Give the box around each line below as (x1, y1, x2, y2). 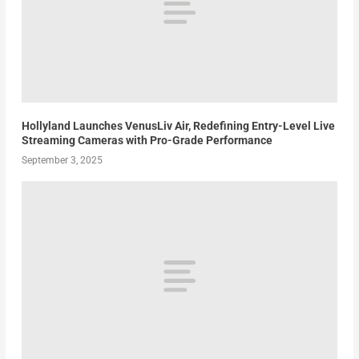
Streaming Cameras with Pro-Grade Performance (21, 134, 272, 147)
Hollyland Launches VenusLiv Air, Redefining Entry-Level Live (21, 119, 335, 133)
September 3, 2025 (21, 155, 103, 167)
